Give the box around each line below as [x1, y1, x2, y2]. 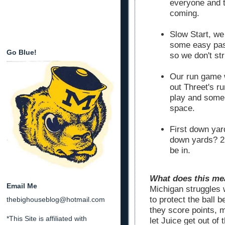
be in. [170, 146, 190, 156]
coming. [170, 9, 199, 19]
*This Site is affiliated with [7, 214, 87, 222]
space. [170, 103, 195, 114]
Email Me [7, 181, 37, 190]
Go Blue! [7, 48, 37, 56]
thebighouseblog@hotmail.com [7, 195, 105, 204]
